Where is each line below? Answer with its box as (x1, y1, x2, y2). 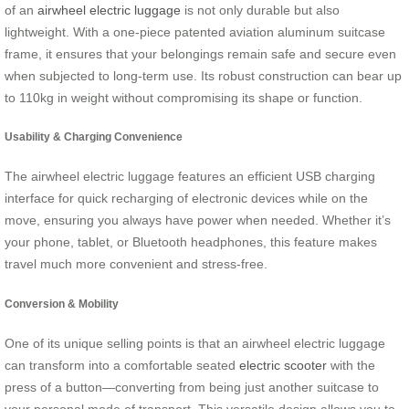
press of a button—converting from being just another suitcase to (5, 380, 379, 395)
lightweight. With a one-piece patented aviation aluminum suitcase (5, 24, 385, 39)
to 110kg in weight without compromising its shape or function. (5, 89, 362, 105)
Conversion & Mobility (5, 297, 119, 309)
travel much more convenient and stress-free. (5, 257, 267, 272)
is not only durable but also (181, 2, 340, 17)
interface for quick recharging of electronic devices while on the (5, 191, 368, 206)
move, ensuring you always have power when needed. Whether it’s (5, 213, 391, 228)
